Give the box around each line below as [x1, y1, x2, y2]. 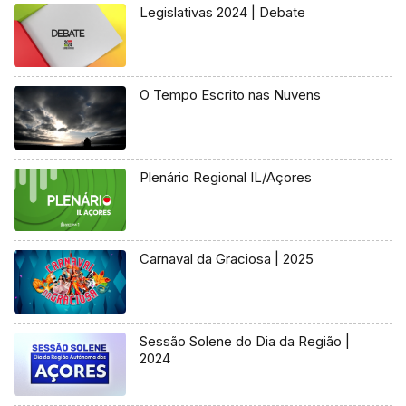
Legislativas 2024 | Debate [140, 3, 306, 21]
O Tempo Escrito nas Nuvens [140, 85, 322, 103]
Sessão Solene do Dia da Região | [140, 333, 351, 351]
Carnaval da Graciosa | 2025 [140, 250, 314, 268]
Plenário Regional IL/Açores [140, 168, 313, 186]
